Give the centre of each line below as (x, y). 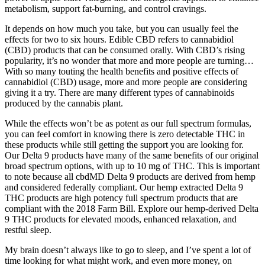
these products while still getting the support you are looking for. (124, 144)
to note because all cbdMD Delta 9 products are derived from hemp (130, 176)
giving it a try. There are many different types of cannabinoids (119, 92)
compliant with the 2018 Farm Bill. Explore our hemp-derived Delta (132, 208)
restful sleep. (28, 230)
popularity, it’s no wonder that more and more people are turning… (129, 60)
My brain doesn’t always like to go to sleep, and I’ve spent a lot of (128, 250)
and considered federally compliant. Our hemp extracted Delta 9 (124, 187)
